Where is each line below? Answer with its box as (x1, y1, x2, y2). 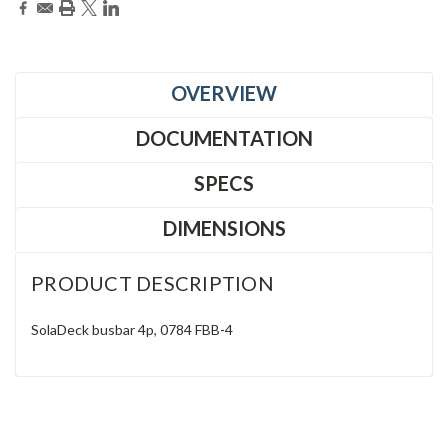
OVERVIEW (171, 80, 277, 105)
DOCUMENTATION (135, 125, 313, 150)
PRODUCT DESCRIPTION (31, 270, 274, 295)
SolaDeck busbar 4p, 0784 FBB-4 (31, 320, 236, 338)
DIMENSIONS (162, 215, 286, 240)
